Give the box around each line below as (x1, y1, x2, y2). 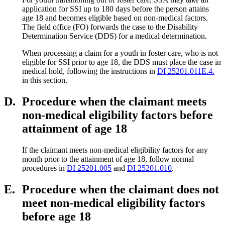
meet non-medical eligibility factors (22, 196, 205, 209)
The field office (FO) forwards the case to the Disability (22, 23, 198, 32)
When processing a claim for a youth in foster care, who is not (22, 49, 218, 58)
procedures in (22, 164, 67, 173)
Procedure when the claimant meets (22, 95, 206, 108)
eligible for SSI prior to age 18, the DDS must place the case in (22, 58, 221, 67)
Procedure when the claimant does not (22, 183, 219, 196)
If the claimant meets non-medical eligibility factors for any (22, 146, 208, 155)
